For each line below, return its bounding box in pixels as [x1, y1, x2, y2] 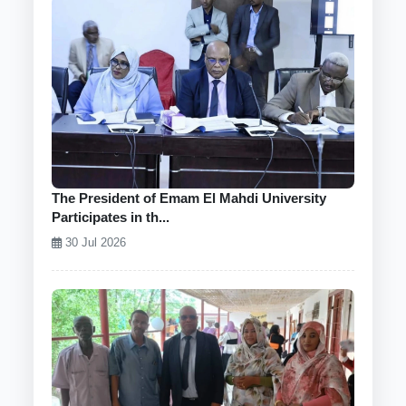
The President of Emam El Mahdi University [52, 189, 327, 206]
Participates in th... [52, 208, 170, 225]
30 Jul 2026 [62, 235, 127, 249]
